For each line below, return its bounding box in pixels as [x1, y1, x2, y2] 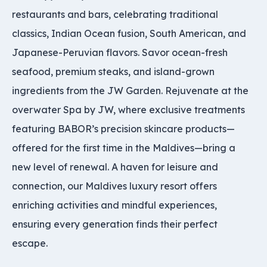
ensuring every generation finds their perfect [12, 218, 218, 230]
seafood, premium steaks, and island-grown [12, 66, 215, 77]
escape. [12, 237, 48, 249]
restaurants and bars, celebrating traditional [12, 8, 218, 20]
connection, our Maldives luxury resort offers [12, 180, 217, 192]
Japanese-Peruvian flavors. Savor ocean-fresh [12, 46, 228, 58]
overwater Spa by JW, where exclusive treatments [12, 104, 245, 116]
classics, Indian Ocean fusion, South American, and [12, 27, 246, 39]
